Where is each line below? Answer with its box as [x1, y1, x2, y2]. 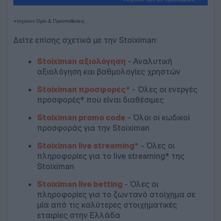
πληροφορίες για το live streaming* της [37, 151, 184, 161]
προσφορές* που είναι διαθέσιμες [37, 95, 164, 105]
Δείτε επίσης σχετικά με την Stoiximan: [13, 35, 157, 45]
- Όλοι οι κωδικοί [125, 112, 190, 123]
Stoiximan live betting [37, 179, 122, 189]
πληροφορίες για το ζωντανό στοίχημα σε [37, 189, 195, 200]
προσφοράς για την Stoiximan [37, 123, 149, 133]
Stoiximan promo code [37, 112, 125, 123]
